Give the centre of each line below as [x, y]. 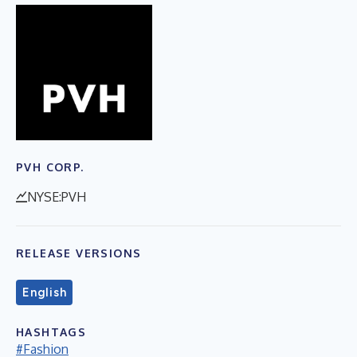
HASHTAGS [51, 331]
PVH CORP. [50, 167]
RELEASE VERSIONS [79, 253]
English [45, 292]
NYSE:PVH [57, 196]
